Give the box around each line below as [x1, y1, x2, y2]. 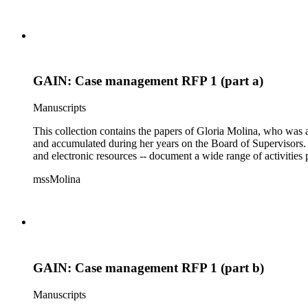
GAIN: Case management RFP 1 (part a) [33, 74, 263, 89]
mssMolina [33, 173, 80, 186]
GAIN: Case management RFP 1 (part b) [33, 260, 264, 275]
